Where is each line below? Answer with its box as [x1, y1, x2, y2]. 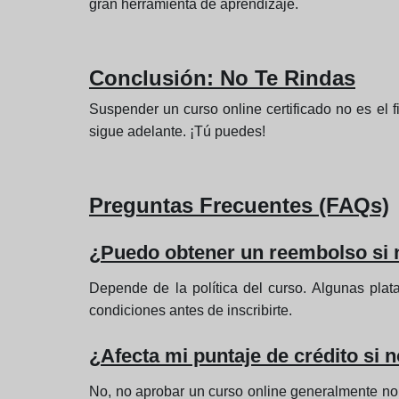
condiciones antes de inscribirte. [89, 303, 292, 319]
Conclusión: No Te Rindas [89, 66, 355, 91]
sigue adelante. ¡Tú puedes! [89, 124, 265, 140]
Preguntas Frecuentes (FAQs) [89, 193, 389, 218]
